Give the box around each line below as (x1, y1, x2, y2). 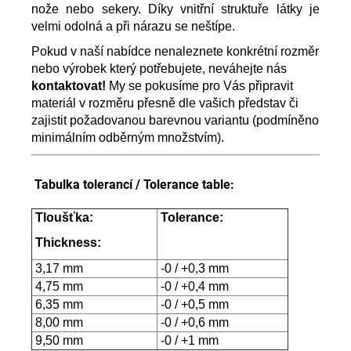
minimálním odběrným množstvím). (31, 130, 224, 144)
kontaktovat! (31, 78, 106, 92)
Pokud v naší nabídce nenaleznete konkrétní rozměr (31, 44, 319, 58)
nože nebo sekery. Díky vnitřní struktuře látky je (31, 2, 320, 16)
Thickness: (32, 235, 101, 249)
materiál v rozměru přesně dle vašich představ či (31, 96, 299, 110)
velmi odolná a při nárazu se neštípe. (31, 19, 235, 33)
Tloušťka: (35, 210, 93, 224)
